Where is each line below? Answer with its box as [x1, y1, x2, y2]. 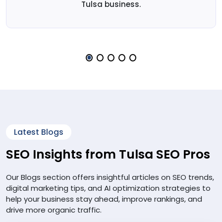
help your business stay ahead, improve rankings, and [6, 193, 202, 204]
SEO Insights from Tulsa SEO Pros [6, 145, 210, 163]
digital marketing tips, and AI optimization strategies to [6, 182, 211, 193]
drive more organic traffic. [6, 204, 102, 215]
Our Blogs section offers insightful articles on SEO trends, [6, 171, 214, 182]
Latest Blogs [14, 126, 63, 138]
